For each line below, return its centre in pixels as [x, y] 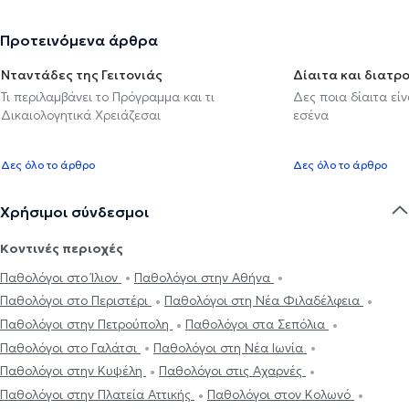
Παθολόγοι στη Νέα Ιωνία [230, 347]
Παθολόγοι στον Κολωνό [281, 395]
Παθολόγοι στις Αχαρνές [232, 371]
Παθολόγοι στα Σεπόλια [257, 325]
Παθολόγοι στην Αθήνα [204, 277]
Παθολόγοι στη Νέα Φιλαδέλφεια [264, 301]
